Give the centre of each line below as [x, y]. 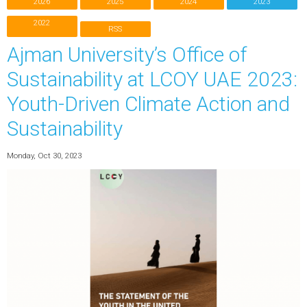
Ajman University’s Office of [126, 55]
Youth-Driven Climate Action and [148, 104]
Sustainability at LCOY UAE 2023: [152, 79]
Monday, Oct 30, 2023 [44, 155]
